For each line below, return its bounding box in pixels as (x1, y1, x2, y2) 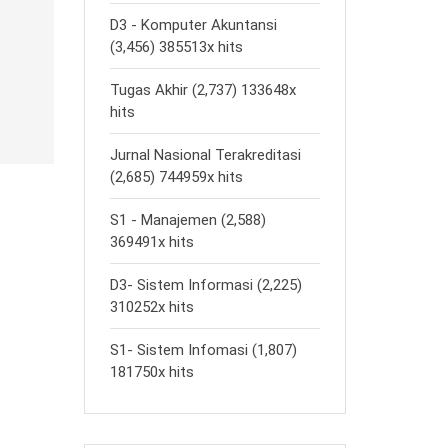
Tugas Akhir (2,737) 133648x (109, 81, 296, 99)
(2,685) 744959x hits (109, 168, 243, 186)
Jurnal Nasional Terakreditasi (109, 146, 301, 164)
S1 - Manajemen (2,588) (109, 211, 266, 229)
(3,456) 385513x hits (109, 38, 243, 56)
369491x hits (109, 233, 194, 251)
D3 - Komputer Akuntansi (109, 16, 277, 34)
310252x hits (109, 298, 194, 316)
